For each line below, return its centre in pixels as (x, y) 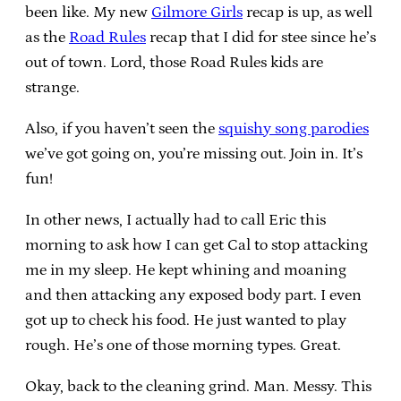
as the (47, 37)
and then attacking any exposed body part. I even (193, 295)
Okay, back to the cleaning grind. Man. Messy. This (198, 386)
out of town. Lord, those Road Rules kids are (174, 62)
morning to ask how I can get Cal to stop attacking (196, 245)
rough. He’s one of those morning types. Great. (183, 345)
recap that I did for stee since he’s (261, 37)
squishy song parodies (294, 128)
